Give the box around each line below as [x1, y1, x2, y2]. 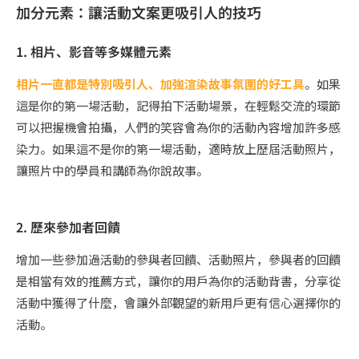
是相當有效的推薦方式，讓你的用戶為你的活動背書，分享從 [16, 272, 341, 290]
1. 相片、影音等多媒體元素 [16, 42, 171, 62]
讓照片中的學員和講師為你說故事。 [16, 162, 208, 179]
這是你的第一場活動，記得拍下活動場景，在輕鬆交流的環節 [16, 97, 341, 115]
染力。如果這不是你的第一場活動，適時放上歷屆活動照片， [16, 140, 341, 158]
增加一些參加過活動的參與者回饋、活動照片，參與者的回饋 [16, 251, 341, 268]
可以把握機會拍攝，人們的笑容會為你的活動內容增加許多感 [16, 119, 341, 136]
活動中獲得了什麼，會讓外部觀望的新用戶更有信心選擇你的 [16, 294, 341, 312]
